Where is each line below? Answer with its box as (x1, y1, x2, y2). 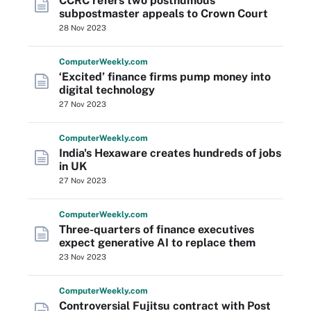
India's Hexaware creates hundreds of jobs (59, 146, 281, 160)
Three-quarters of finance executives (59, 223, 254, 236)
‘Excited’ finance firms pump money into (59, 70, 271, 83)
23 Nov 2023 (59, 253, 106, 261)
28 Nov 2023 (59, 24, 106, 32)
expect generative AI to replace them (59, 236, 255, 249)
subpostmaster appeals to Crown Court (59, 7, 268, 20)
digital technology (59, 83, 155, 96)
